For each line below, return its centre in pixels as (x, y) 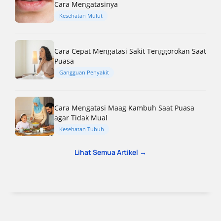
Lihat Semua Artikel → (110, 152)
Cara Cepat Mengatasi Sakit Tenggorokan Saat (130, 51)
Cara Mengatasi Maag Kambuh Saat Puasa (124, 108)
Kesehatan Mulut (81, 15)
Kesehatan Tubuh (82, 129)
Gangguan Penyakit (84, 72)
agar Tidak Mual (81, 117)
